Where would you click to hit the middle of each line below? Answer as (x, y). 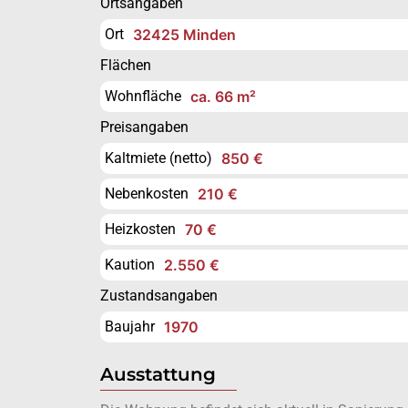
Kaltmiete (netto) (158, 158)
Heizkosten (140, 229)
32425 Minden (184, 34)
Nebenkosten (146, 193)
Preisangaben (144, 127)
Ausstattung (158, 374)
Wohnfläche (143, 96)
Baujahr (129, 326)
